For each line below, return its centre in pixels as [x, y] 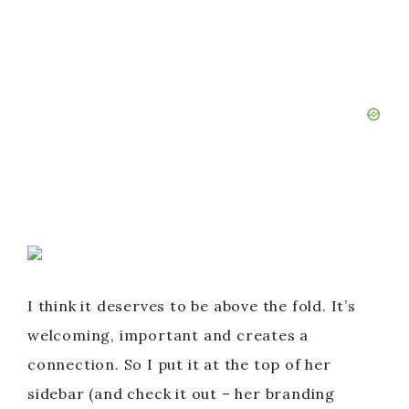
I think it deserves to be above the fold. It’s [192, 306]
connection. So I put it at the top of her [179, 364]
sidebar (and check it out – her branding [181, 393]
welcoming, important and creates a [168, 335]
